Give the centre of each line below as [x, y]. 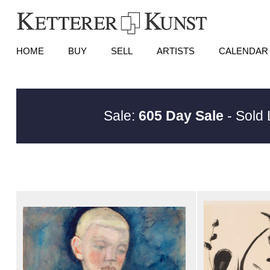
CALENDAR [243, 51]
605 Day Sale [181, 116]
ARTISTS [175, 51]
